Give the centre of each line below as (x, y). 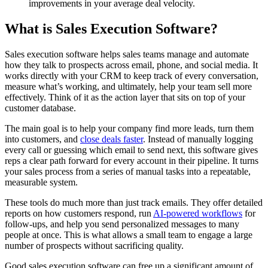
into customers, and (42, 139)
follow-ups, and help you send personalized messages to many (122, 224)
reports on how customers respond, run (79, 213)
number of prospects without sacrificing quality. (94, 245)
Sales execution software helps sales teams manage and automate (127, 54)
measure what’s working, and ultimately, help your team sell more (128, 86)
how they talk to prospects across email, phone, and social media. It (131, 65)
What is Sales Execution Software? (111, 29)
